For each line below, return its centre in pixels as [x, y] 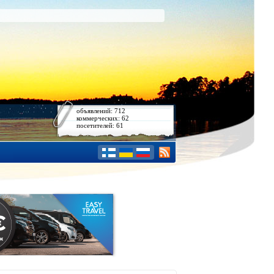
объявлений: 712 [101, 111]
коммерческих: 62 [103, 118]
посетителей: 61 [100, 125]
